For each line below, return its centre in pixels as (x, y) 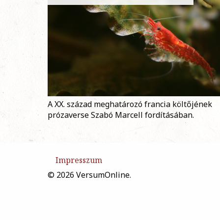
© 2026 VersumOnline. (89, 175)
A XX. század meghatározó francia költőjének (130, 104)
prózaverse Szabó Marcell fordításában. (121, 115)
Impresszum (79, 160)
